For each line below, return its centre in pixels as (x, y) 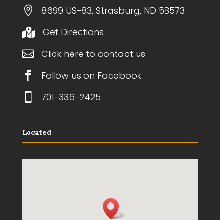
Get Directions (73, 32)
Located (36, 132)
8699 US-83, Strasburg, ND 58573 (113, 10)
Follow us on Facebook (91, 75)
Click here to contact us (93, 54)
